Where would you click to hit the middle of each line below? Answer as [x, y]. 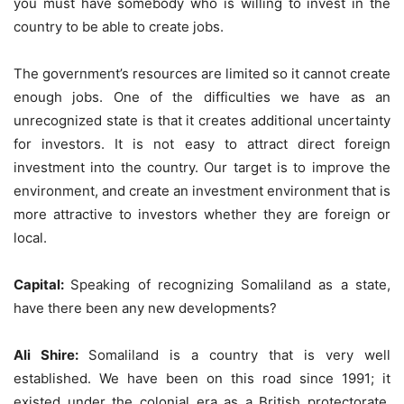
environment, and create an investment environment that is [202, 190]
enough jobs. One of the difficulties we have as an [202, 96]
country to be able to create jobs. [119, 26]
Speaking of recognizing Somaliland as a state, [231, 284]
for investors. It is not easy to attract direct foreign [202, 143]
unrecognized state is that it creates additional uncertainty [202, 120]
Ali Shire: [51, 354]
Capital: [42, 284]
